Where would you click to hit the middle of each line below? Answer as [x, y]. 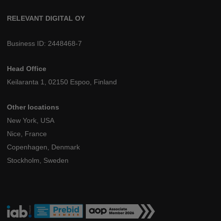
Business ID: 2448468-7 [45, 43]
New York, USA [31, 120]
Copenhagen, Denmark [44, 147]
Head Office [27, 68]
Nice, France [27, 133]
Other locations [33, 107]
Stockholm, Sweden [38, 160]
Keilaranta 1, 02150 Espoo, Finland [62, 82]
